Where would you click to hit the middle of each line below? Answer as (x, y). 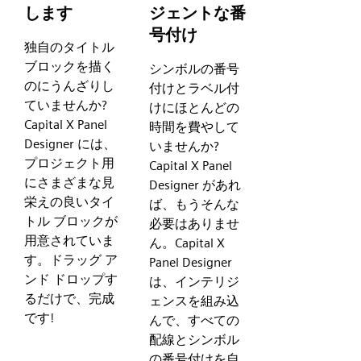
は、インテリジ (195, 281)
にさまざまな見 (69, 182)
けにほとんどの (195, 107)
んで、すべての (195, 320)
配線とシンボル (195, 339)
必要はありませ (195, 223)
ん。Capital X (187, 243)
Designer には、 (70, 143)
